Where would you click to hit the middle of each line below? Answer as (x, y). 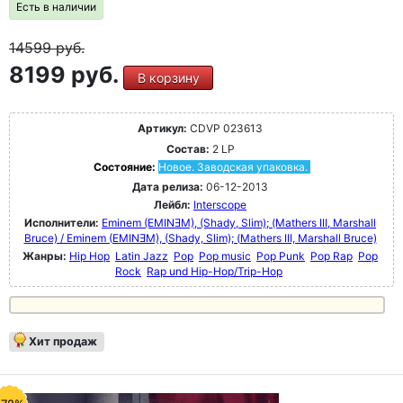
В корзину (168, 78)
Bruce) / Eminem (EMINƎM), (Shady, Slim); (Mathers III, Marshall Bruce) (200, 238)
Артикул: (162, 128)
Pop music (225, 256)
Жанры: (45, 256)
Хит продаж (63, 341)
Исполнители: (63, 223)
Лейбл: (172, 205)
